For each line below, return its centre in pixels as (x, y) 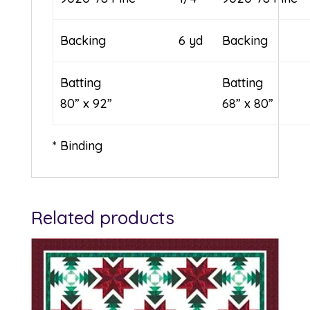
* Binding (77, 146)
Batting (129, 83)
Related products (102, 218)
